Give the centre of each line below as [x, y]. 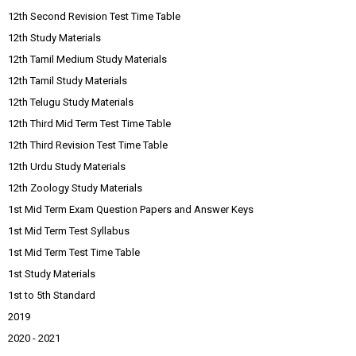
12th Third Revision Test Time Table [88, 145]
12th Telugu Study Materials [71, 102]
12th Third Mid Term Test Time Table [89, 123]
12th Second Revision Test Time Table [94, 16]
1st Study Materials [52, 273]
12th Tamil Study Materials [68, 80]
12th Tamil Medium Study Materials [87, 59]
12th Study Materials [54, 37]
